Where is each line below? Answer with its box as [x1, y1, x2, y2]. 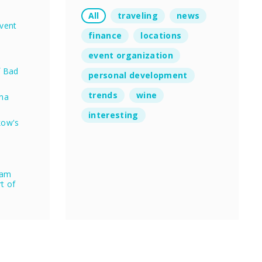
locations [140, 29, 182, 41]
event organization [88, 49, 174, 61]
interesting [88, 109, 139, 120]
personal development [88, 69, 188, 81]
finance [88, 29, 122, 41]
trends [88, 89, 118, 101]
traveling [118, 9, 158, 21]
